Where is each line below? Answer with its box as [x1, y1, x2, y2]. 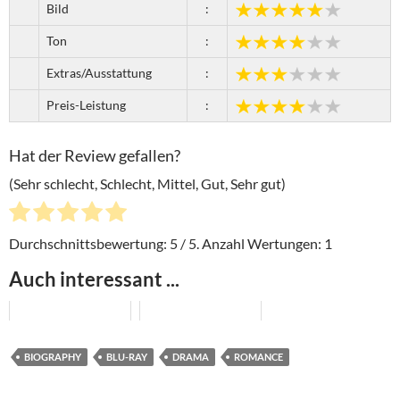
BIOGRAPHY [24, 350, 81, 362]
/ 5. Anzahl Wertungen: [178, 234, 324, 252]
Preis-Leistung [46, 96, 126, 112]
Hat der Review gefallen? [9, 145, 180, 165]
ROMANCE [234, 350, 283, 362]
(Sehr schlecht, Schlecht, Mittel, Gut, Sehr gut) [9, 175, 286, 193]
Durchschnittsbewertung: [9, 234, 170, 252]
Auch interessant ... [9, 266, 179, 291]
